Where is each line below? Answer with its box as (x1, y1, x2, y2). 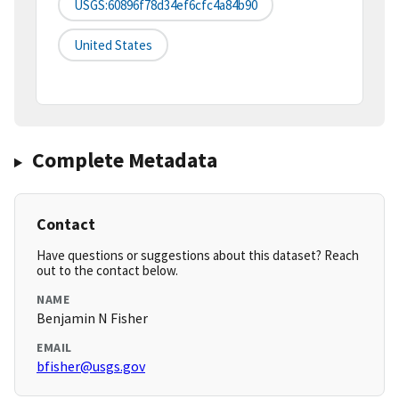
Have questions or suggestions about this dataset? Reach (37, 247, 359, 265)
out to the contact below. (37, 262, 178, 280)
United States (74, 37, 152, 54)
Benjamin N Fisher (37, 309, 148, 328)
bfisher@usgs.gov (37, 357, 145, 376)
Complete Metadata (31, 146, 217, 175)
